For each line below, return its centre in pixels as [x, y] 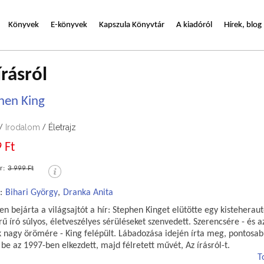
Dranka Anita [88, 193]
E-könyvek [69, 25]
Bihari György [32, 193]
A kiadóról [194, 25]
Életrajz [62, 127]
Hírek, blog [243, 25]
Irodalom [23, 127]
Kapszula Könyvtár [132, 25]
